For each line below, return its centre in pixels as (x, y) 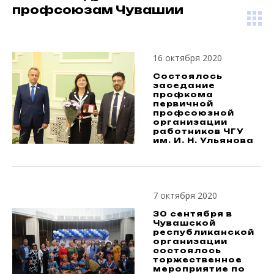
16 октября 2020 (187, 58)
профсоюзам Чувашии (98, 10)
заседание (184, 85)
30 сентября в (193, 214)
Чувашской (184, 223)
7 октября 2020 (185, 195)
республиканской (204, 232)
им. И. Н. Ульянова (203, 140)
